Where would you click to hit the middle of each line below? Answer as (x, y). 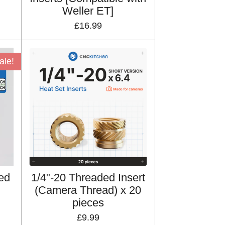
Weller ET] (88, 11)
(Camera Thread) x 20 (88, 190)
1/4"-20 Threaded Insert (88, 177)
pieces (88, 202)
